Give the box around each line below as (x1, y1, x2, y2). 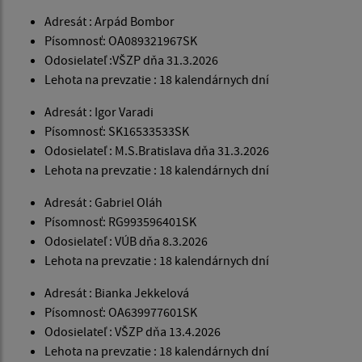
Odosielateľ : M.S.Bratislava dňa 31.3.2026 (44, 142, 269, 159)
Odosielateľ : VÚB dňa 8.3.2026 (44, 233, 208, 250)
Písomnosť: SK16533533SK (44, 123, 189, 140)
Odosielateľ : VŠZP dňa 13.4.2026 (44, 323, 221, 340)
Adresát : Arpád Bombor (44, 13, 175, 30)
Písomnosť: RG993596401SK (44, 213, 196, 230)
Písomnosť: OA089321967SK (44, 32, 197, 49)
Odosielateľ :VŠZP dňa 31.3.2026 (44, 52, 218, 69)
